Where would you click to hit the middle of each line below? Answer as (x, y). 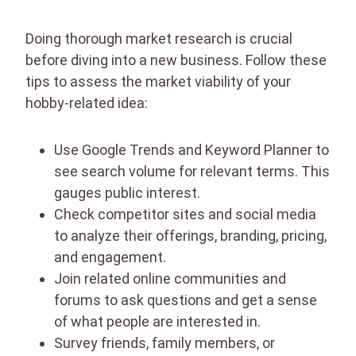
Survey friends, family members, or (164, 342)
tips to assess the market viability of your (158, 81)
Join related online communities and (170, 278)
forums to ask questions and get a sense (186, 300)
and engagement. (110, 257)
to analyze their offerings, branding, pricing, (190, 235)
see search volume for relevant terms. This (192, 171)
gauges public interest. (127, 192)
